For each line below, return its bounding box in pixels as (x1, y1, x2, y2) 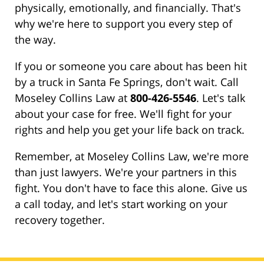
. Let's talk (196, 91, 245, 105)
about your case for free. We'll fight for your (15, 107, 232, 121)
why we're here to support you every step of (15, 16, 232, 31)
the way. (15, 32, 56, 47)
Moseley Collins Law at (15, 91, 130, 105)
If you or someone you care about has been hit (15, 59, 247, 74)
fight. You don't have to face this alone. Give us (15, 181, 247, 196)
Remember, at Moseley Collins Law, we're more (15, 149, 249, 164)
